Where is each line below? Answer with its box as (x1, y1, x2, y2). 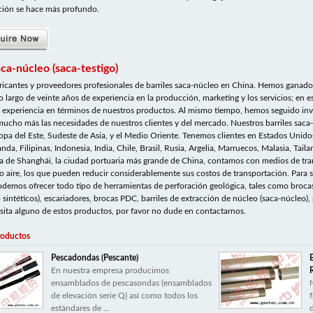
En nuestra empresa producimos (51, 266, 169, 275)
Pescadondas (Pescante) (51, 254, 138, 262)
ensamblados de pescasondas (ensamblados (51, 279, 212, 287)
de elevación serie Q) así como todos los (51, 291, 198, 300)
